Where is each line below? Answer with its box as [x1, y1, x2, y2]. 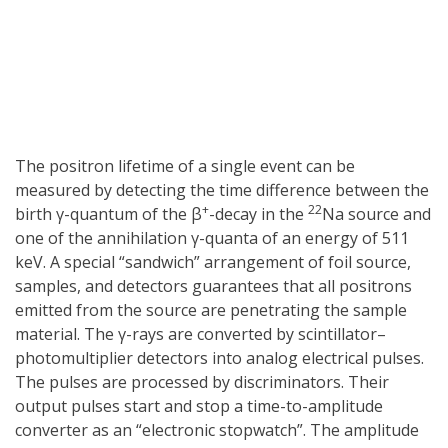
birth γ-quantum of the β [15, 202, 202, 225]
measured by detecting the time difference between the [15, 178, 429, 201]
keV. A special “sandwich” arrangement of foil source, [15, 250, 411, 273]
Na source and [322, 202, 431, 225]
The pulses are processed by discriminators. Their [15, 370, 389, 393]
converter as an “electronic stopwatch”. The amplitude [15, 418, 419, 441]
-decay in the [209, 202, 308, 225]
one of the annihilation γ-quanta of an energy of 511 [15, 226, 409, 249]
